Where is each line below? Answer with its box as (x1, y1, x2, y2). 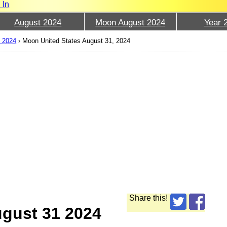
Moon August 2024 (95, 18, 166, 27)
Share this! (129, 193, 168, 202)
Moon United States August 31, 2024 (22, 37, 131, 45)
